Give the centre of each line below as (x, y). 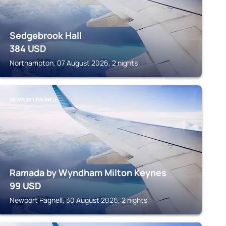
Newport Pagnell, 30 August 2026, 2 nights (78, 200)
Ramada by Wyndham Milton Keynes (88, 173)
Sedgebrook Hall (45, 35)
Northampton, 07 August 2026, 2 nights (73, 63)
